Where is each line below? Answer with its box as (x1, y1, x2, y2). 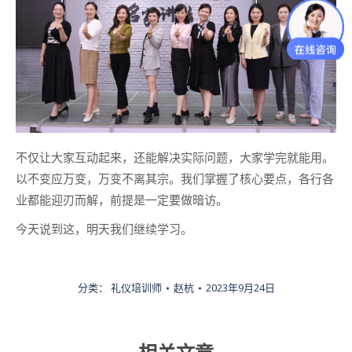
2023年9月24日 (205, 280, 275, 295)
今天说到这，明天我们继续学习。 (16, 221, 192, 237)
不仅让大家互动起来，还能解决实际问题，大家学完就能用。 (16, 149, 334, 166)
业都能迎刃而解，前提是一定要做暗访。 (16, 192, 228, 208)
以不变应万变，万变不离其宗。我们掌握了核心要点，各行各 (16, 170, 334, 187)
